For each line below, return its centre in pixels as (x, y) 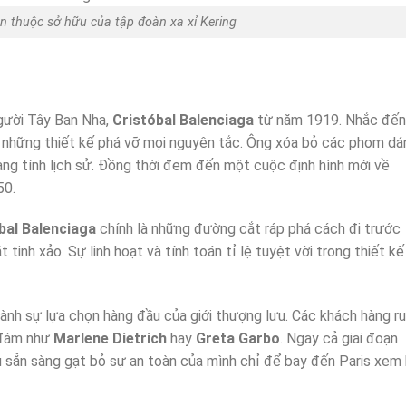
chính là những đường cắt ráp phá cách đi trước (248, 229)
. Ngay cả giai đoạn (339, 339)
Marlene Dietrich (110, 339)
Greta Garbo (238, 339)
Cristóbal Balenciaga (183, 120)
